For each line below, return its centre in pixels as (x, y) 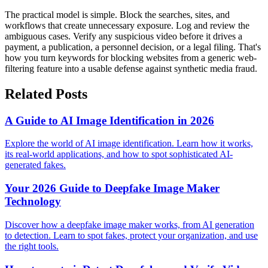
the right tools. (32, 246)
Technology (33, 202)
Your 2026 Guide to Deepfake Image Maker (112, 188)
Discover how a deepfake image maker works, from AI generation (130, 224)
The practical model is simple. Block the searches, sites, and (117, 14)
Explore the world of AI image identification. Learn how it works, (129, 144)
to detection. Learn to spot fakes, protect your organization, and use (131, 235)
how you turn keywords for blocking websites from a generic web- (131, 57)
